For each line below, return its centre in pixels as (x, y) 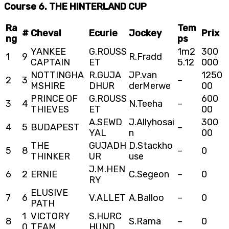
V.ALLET (107, 198)
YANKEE (48, 51)
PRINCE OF (54, 98)
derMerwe (150, 86)
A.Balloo (146, 198)
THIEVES (50, 109)
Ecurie (103, 33)
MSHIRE (48, 86)
